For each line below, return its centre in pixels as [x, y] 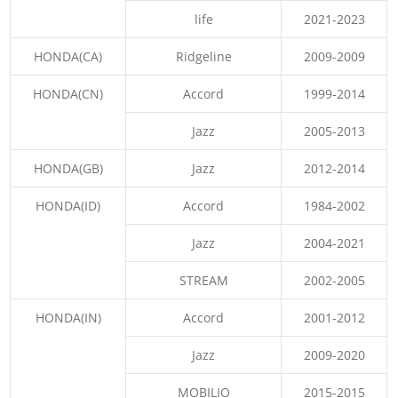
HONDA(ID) [68, 205]
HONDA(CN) [68, 93]
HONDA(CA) [68, 56]
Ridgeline [203, 56]
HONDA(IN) [68, 317]
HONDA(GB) [68, 168]
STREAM [203, 280]
